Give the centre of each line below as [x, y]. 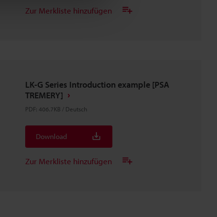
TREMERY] [44, 95]
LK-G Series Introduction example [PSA [97, 85]
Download [51, 136]
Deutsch [76, 109]
